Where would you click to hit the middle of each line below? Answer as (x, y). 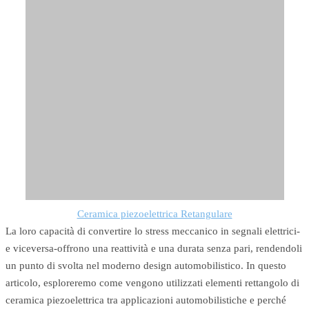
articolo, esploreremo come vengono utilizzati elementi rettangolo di (152, 283)
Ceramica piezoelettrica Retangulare (154, 214)
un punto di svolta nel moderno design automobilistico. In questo (146, 266)
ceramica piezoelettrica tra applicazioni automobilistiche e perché (146, 300)
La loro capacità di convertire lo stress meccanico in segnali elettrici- (153, 231)
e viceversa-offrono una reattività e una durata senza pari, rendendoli (154, 249)
